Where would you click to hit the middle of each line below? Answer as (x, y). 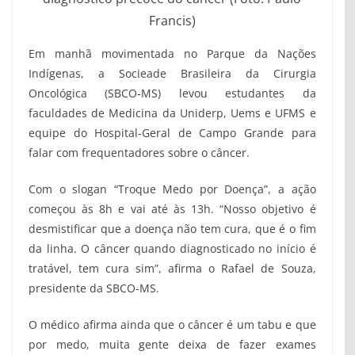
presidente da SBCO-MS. (94, 288)
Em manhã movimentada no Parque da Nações (172, 53)
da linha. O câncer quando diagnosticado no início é (172, 248)
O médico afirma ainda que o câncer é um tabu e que (172, 324)
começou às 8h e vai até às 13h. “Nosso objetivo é (172, 208)
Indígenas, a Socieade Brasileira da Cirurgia (172, 73)
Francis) (172, 20)
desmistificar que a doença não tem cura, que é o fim (172, 228)
